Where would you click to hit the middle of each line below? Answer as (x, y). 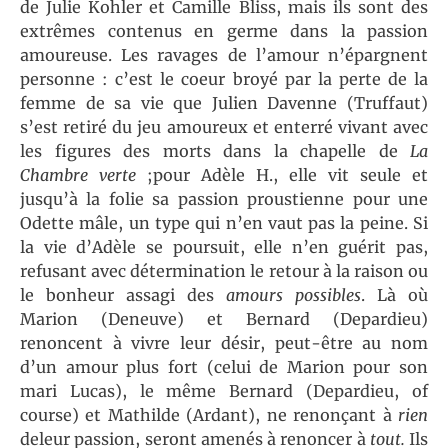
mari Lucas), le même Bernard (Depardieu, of (224, 391)
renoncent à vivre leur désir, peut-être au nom (224, 343)
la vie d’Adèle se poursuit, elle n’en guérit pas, (224, 247)
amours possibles (293, 295)
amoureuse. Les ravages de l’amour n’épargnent (224, 55)
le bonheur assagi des (123, 295)
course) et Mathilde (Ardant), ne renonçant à (209, 415)
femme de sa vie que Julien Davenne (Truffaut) (224, 103)
